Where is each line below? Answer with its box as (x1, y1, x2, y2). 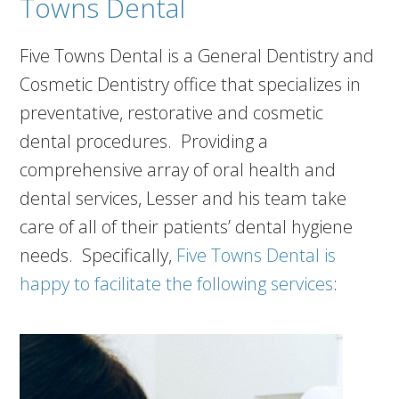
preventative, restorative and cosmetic (20, 101, 324, 126)
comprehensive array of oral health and (20, 158, 337, 183)
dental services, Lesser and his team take (20, 186, 347, 211)
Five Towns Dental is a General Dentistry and (20, 44, 375, 69)
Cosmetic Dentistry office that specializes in (20, 72, 362, 97)
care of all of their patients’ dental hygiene (20, 215, 354, 240)
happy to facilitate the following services (20, 272, 334, 297)
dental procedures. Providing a (20, 129, 269, 154)
